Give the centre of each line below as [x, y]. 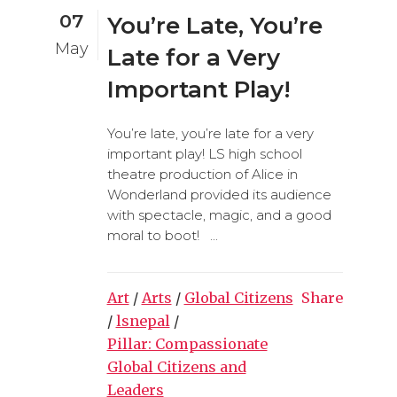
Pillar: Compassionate [187, 343]
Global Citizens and [176, 366]
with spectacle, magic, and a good [219, 214]
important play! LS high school [204, 153]
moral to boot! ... [162, 235]
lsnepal [143, 320]
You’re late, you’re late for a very [210, 133]
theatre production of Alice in [202, 174]
